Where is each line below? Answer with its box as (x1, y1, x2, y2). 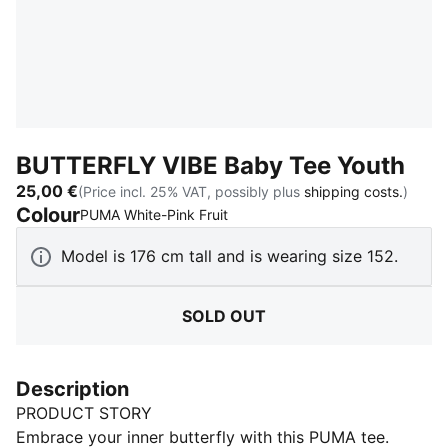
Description (16, 377, 129, 401)
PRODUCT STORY (16, 403, 152, 423)
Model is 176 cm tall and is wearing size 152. (61, 246, 398, 266)
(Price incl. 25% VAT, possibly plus (78, 182, 304, 200)
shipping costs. (304, 182, 403, 200)
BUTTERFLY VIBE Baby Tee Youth (16, 151, 405, 180)
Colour (16, 203, 80, 227)
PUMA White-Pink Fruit (80, 206, 228, 223)
